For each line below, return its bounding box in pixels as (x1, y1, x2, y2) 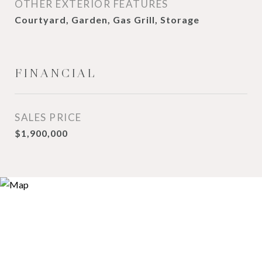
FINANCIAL (15, 65, 96, 81)
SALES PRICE (15, 111, 82, 123)
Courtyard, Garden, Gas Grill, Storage (15, 14, 199, 25)
